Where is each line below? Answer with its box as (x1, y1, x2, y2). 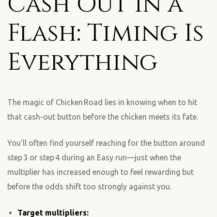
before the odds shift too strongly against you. (7, 182, 171, 191)
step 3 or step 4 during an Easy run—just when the (7, 153, 181, 162)
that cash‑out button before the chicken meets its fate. (7, 112, 198, 122)
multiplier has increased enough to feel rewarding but (7, 168, 194, 177)
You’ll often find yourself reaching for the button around (7, 139, 205, 148)
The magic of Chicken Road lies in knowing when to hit (7, 98, 197, 107)
